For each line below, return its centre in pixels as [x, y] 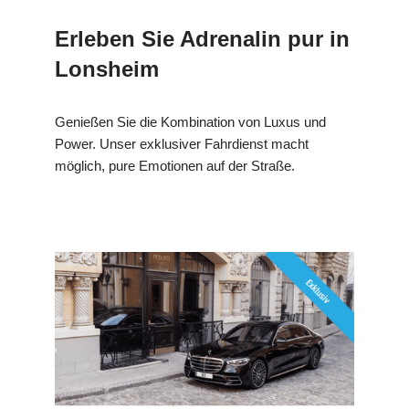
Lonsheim [107, 69]
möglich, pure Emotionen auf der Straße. [175, 166]
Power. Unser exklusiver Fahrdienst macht [182, 144]
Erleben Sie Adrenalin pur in [202, 39]
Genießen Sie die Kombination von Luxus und [190, 122]
